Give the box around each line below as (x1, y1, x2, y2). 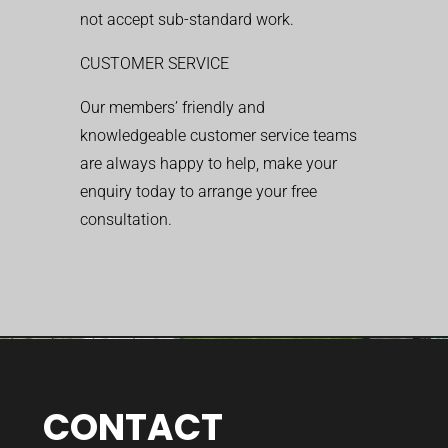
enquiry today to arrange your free (80, 182, 317, 201)
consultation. (80, 210, 172, 229)
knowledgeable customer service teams (80, 126, 357, 145)
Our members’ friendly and (80, 98, 265, 117)
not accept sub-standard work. (80, 10, 294, 29)
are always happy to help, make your (80, 154, 337, 173)
